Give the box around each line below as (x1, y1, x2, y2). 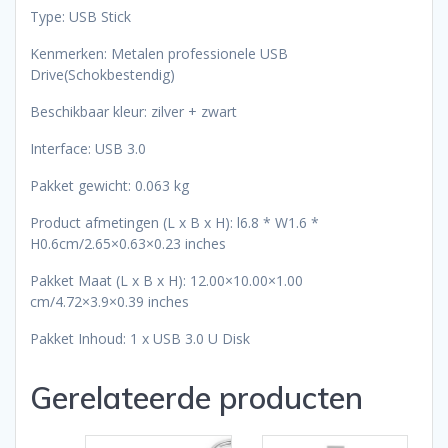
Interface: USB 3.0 (30, 139, 146, 159)
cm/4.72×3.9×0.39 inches (30, 292, 189, 312)
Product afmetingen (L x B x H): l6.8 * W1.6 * (30, 213, 319, 233)
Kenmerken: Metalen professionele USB (30, 44, 288, 64)
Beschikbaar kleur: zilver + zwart (30, 102, 237, 122)
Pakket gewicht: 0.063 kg (30, 176, 189, 196)
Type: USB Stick (30, 7, 131, 27)
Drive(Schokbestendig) (30, 65, 175, 85)
